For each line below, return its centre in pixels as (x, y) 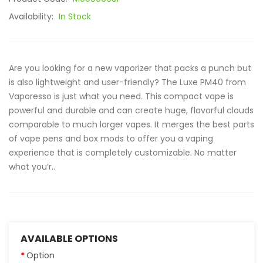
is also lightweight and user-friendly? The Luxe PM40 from (127, 82)
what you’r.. (32, 167)
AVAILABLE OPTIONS (69, 239)
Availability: (32, 16)
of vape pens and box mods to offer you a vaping (111, 139)
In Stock (75, 16)
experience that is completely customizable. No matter (123, 153)
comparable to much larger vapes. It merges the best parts (131, 124)
